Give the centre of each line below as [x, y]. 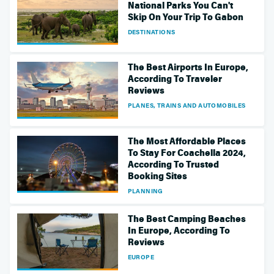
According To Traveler [175, 79]
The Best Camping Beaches [187, 219]
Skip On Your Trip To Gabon [185, 17]
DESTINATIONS [151, 31]
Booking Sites [157, 176]
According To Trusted [173, 165]
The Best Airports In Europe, [188, 68]
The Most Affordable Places [187, 142]
